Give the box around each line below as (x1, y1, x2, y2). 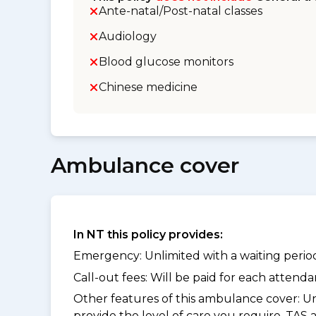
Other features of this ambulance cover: (73, 292, 303, 306)
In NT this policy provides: (73, 228, 223, 241)
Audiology (99, 30, 157, 43)
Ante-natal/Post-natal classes (99, 4, 262, 18)
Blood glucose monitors (99, 55, 233, 68)
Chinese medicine (99, 80, 197, 94)
